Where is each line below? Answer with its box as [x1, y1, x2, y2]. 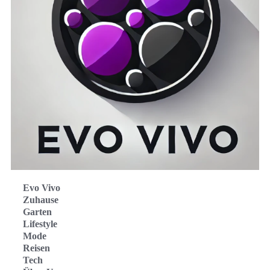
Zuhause [23, 195, 58, 206]
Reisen [23, 243, 50, 254]
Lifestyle [23, 219, 57, 230]
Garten [23, 207, 52, 218]
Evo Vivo [23, 183, 60, 193]
